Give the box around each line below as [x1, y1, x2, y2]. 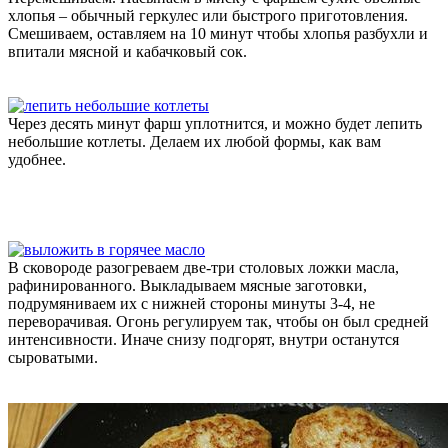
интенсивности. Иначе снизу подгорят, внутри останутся [8, 330, 399, 348]
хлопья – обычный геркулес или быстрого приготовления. [8, 6, 408, 24]
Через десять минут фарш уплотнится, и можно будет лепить [8, 114, 422, 132]
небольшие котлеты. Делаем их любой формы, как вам [8, 132, 381, 150]
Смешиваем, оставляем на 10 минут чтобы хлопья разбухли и [8, 24, 428, 42]
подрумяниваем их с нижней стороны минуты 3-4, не [8, 294, 375, 312]
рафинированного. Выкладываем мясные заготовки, [8, 276, 367, 294]
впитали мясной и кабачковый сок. [8, 42, 247, 60]
